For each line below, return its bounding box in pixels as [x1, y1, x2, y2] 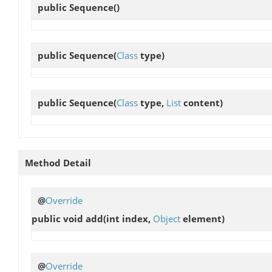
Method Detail [25, 156, 91, 169]
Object [153, 212, 180, 225]
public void [32, 212, 86, 225]
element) [180, 212, 225, 225]
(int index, [103, 212, 153, 225]
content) [181, 96, 223, 109]
